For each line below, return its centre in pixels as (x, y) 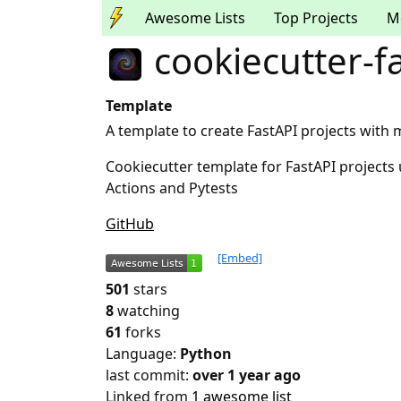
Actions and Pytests (172, 188)
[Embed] (240, 258)
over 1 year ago (247, 375)
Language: (143, 354)
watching (149, 311)
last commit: (149, 375)
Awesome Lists (195, 18)
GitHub (130, 224)
